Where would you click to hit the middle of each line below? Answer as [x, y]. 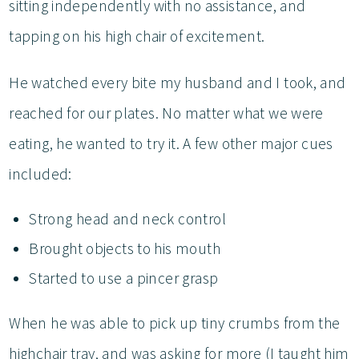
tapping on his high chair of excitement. [139, 36]
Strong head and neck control [129, 218]
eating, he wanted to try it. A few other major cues [171, 143]
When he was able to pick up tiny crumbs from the [175, 323]
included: [40, 173]
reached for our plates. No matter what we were [166, 113]
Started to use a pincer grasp [125, 278]
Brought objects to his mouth [127, 248]
